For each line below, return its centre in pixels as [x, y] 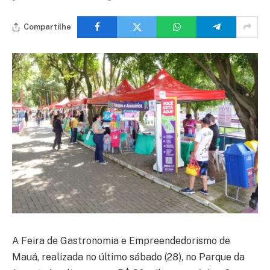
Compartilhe [47, 27]
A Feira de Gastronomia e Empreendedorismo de [121, 241]
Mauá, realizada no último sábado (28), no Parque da [128, 257]
